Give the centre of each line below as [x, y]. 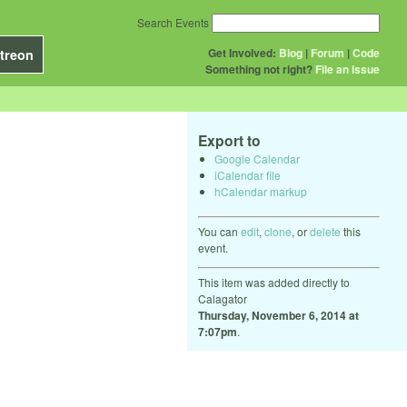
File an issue [347, 69]
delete [325, 231]
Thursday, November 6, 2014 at [278, 315]
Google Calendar [257, 158]
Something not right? [259, 69]
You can [219, 231]
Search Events [173, 22]
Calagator [223, 298]
